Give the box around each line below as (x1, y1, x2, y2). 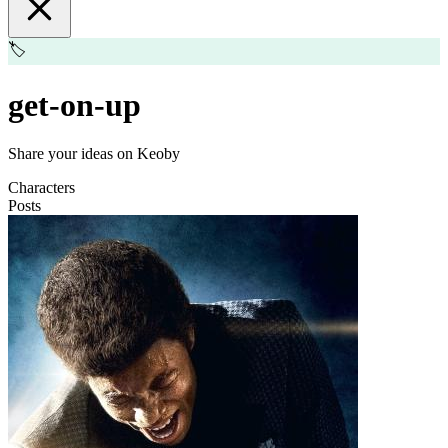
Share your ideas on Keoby (8, 145, 180, 163)
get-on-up (8, 86, 141, 123)
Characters (8, 179, 75, 197)
